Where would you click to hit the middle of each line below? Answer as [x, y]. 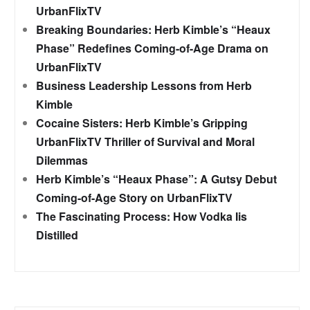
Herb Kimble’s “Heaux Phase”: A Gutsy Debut [156, 179]
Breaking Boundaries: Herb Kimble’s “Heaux [153, 29]
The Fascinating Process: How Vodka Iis [142, 216]
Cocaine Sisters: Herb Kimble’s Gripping [142, 122]
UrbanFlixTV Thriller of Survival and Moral [145, 141]
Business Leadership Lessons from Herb [144, 85]
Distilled [57, 235]
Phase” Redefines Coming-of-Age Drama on [152, 48]
